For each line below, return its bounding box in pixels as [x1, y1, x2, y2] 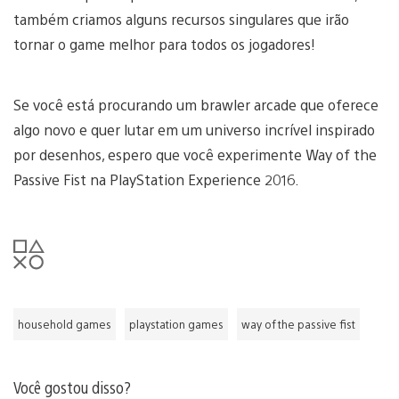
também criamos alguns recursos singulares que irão [13, 10, 349, 29]
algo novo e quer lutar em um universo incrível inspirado [13, 120, 375, 140]
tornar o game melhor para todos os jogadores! [13, 35, 315, 54]
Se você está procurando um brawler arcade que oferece [13, 95, 379, 115]
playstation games [129, 317, 224, 332]
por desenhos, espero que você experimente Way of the [13, 145, 377, 165]
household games [18, 317, 111, 332]
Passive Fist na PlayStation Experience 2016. [13, 170, 299, 190]
